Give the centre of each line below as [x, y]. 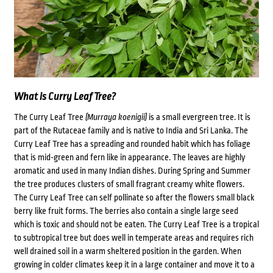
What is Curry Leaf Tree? [65, 97]
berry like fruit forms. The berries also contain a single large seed [126, 211]
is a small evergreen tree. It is [198, 117]
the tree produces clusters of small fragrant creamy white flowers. [129, 184]
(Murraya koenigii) [116, 117]
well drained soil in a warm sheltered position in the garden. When [127, 251]
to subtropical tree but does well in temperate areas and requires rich [133, 238]
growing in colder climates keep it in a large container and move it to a [134, 265]
